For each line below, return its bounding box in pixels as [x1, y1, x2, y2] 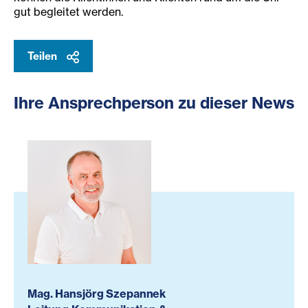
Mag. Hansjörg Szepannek [27, 287, 166, 301]
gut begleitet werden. [14, 5, 123, 19]
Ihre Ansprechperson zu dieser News [14, 93, 294, 113]
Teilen [27, 49, 60, 63]
